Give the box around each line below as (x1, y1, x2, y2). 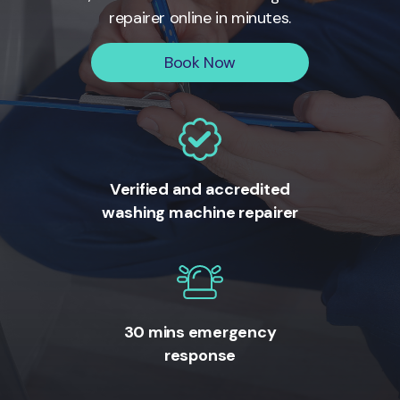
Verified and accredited (109, 179, 291, 200)
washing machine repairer (101, 202, 299, 223)
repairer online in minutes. (108, 7, 291, 29)
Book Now (164, 52, 236, 73)
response (163, 345, 237, 367)
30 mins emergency (123, 321, 277, 344)
